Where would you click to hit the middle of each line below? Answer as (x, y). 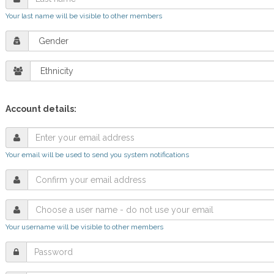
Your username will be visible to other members (84, 227)
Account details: (41, 109)
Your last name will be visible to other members (83, 16)
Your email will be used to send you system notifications (97, 155)
